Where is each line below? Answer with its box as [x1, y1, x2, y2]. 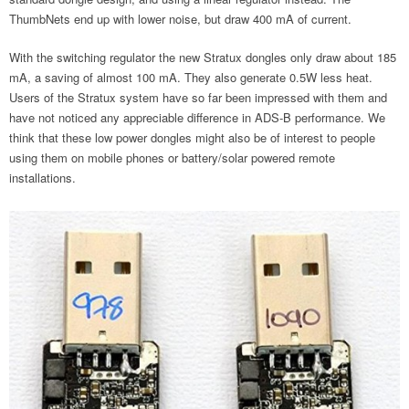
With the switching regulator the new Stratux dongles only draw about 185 [9, 48, 396, 66]
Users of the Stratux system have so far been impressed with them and [9, 89, 387, 106]
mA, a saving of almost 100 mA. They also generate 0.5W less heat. [9, 68, 372, 86]
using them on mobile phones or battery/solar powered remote [9, 149, 335, 166]
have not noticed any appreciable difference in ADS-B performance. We [9, 109, 385, 126]
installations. [9, 169, 76, 186]
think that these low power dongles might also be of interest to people [9, 129, 375, 146]
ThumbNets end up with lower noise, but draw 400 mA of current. [9, 10, 355, 27]
